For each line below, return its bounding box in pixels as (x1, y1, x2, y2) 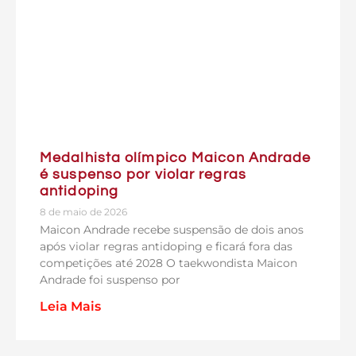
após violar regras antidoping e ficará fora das (40, 238, 292, 253)
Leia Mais (40, 298, 101, 314)
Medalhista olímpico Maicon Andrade (40, 149, 311, 165)
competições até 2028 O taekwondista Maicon (40, 255, 297, 270)
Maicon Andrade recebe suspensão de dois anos (40, 222, 304, 237)
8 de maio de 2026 (40, 205, 127, 218)
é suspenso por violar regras (40, 166, 246, 182)
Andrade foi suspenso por (40, 272, 180, 287)
